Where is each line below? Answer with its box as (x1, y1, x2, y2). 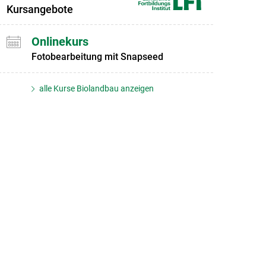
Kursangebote (6, 2, 73, 15)
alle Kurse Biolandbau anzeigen (37, 84, 154, 94)
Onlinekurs (31, 34, 88, 49)
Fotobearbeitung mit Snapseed (31, 51, 163, 63)
